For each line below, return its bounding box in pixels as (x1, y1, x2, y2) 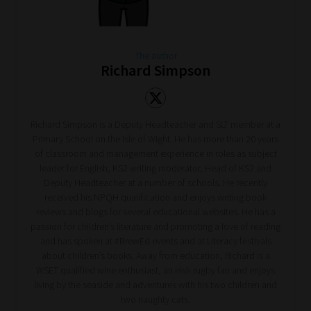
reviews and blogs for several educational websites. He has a (35, 205, 276, 219)
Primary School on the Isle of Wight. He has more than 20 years (33, 133, 278, 146)
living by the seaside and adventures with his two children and (34, 278, 277, 292)
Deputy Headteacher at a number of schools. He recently (44, 176, 267, 190)
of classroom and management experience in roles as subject (34, 147, 277, 160)
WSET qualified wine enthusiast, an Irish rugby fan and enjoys (36, 264, 275, 277)
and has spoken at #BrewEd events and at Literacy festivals (40, 235, 271, 248)
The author (134, 49, 177, 62)
